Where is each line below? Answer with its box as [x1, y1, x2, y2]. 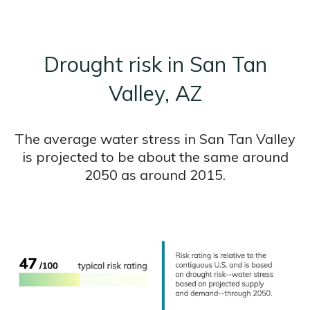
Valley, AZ [108, 80, 202, 107]
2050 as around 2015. [84, 166, 226, 184]
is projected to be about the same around [21, 148, 289, 166]
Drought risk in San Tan [43, 51, 267, 78]
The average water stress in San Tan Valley [15, 130, 295, 148]
